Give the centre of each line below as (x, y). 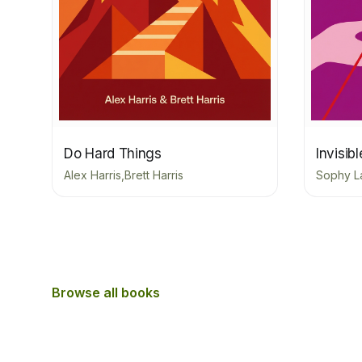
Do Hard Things (113, 153)
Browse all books (106, 292)
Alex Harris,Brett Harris (124, 175)
